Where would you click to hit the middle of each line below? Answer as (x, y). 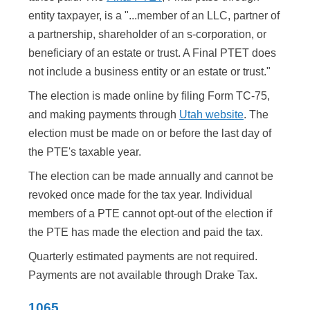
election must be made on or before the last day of (150, 134)
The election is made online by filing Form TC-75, (149, 96)
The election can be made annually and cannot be (151, 176)
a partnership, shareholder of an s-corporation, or (147, 35)
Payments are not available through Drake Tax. (143, 275)
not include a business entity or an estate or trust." (149, 72)
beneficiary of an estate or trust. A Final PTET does (152, 53)
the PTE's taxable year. (85, 152)
